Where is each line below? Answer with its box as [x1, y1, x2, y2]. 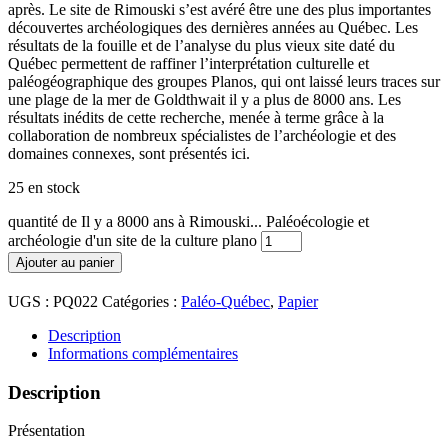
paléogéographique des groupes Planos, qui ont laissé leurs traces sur [8, 72, 440, 90]
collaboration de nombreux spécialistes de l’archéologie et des [8, 126, 396, 144]
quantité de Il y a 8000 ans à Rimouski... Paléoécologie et [8, 212, 369, 230]
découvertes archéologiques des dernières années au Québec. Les [8, 18, 418, 36]
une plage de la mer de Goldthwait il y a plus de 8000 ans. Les [8, 90, 401, 108]
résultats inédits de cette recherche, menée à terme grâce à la [8, 108, 384, 126]
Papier [278, 292, 318, 310]
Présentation [8, 422, 85, 440]
